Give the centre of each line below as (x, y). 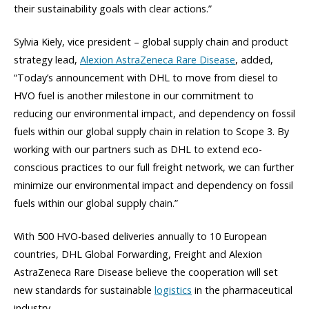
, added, (254, 60)
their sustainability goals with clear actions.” (113, 9)
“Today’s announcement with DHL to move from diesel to (146, 78)
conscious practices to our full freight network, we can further (154, 168)
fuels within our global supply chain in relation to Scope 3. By (151, 132)
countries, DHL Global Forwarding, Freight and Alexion (138, 255)
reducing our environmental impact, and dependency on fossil (154, 114)
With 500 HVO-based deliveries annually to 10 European (140, 237)
